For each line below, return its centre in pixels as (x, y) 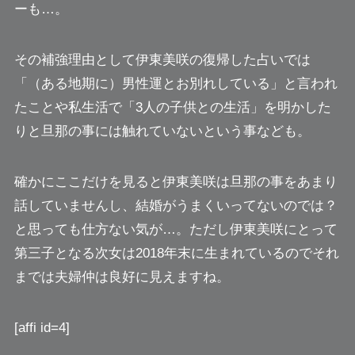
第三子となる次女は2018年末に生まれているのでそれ (176, 254)
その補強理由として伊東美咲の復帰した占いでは (162, 60)
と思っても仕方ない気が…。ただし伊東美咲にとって (176, 230)
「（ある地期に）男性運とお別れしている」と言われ (176, 84)
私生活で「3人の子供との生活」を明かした (199, 108)
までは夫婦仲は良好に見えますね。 (122, 277)
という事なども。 (256, 132)
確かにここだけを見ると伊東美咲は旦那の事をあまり (176, 182)
